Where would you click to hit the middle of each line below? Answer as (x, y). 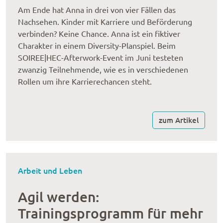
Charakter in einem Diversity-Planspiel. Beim (97, 46)
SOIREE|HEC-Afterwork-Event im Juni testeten (101, 58)
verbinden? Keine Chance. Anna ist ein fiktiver (99, 34)
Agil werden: (58, 197)
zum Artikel (179, 120)
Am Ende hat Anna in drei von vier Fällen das (97, 10)
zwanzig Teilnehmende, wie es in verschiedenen (103, 70)
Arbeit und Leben (50, 170)
